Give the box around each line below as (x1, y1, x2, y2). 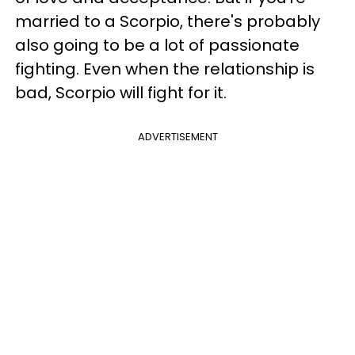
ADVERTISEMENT (137, 129, 218, 145)
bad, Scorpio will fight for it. (15, 82, 227, 105)
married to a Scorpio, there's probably (15, 10, 320, 33)
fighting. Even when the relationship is (15, 58, 315, 81)
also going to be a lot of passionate (15, 34, 300, 57)
